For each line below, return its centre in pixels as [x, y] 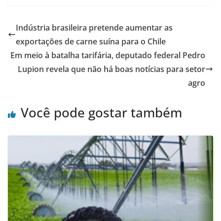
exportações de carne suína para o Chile [91, 42]
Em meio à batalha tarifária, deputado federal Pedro [108, 55]
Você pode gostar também [101, 113]
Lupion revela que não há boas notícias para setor [111, 69]
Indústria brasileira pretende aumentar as [94, 28]
